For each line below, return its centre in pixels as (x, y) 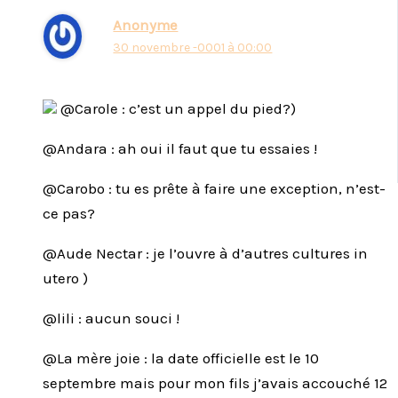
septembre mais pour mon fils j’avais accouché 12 (215, 382)
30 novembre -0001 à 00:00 (193, 47)
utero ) (65, 278)
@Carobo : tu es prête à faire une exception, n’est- (214, 188)
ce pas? (69, 213)
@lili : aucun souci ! (111, 318)
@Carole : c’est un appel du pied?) (176, 108)
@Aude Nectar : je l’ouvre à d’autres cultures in (205, 253)
